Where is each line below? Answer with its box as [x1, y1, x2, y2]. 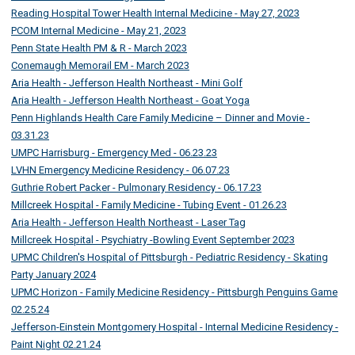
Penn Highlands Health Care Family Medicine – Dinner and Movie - [11, 112, 310, 124]
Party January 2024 [11, 269, 96, 281]
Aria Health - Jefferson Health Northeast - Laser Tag [11, 216, 246, 229]
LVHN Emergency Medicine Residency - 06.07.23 [11, 164, 230, 177]
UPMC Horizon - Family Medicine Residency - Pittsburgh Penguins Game [11, 286, 338, 299]
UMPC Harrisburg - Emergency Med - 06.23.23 [11, 147, 217, 159]
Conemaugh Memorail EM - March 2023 [11, 59, 189, 72]
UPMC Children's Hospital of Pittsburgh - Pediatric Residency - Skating [11, 251, 328, 264]
